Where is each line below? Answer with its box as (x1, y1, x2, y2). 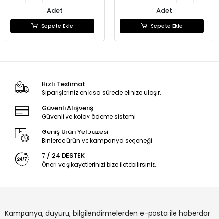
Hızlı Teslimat (41, 79, 85, 89)
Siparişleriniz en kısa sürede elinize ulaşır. (41, 88, 161, 97)
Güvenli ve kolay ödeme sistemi (41, 112, 136, 121)
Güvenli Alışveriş (41, 103, 93, 113)
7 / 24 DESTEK (41, 151, 85, 161)
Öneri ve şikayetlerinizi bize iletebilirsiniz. (41, 160, 156, 169)
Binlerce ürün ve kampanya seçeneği (41, 136, 152, 145)
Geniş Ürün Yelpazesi (41, 127, 108, 137)
